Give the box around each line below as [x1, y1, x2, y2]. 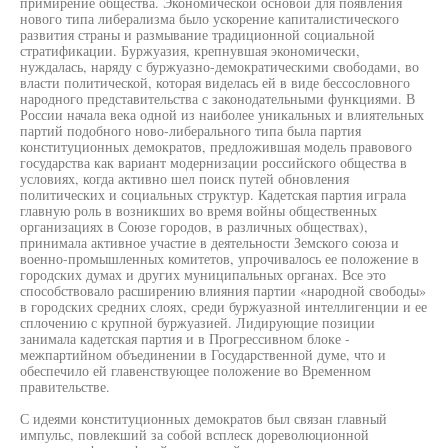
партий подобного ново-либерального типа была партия [20, 121, 361, 140]
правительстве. [20, 377, 110, 396]
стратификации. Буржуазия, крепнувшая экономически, [20, 41, 360, 60]
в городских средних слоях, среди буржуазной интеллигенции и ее [20, 297, 427, 316]
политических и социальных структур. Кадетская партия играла [20, 185, 406, 204]
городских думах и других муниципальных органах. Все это [20, 265, 386, 284]
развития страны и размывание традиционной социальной [20, 25, 375, 44]
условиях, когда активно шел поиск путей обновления [20, 169, 349, 188]
